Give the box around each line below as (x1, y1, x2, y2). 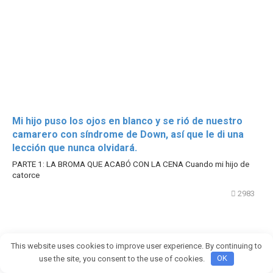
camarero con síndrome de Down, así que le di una (12, 129, 244, 141)
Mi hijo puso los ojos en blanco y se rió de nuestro (12, 115, 243, 127)
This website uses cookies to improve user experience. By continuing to (11, 241, 262, 250)
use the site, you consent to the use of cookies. (39, 253, 207, 263)
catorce (12, 170, 40, 180)
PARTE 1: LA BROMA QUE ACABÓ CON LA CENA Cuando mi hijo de (12, 159, 249, 169)
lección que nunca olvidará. (12, 142, 137, 154)
